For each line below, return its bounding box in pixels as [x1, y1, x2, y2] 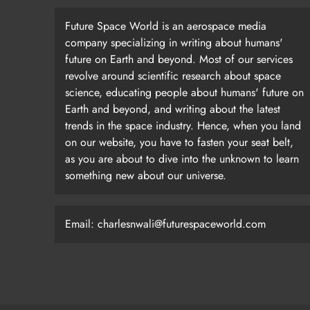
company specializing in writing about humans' [65, 35, 283, 51]
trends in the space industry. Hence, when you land [65, 118, 301, 134]
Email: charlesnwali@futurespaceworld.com [65, 216, 266, 232]
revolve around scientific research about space [65, 68, 281, 84]
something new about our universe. [65, 167, 226, 183]
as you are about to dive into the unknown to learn [65, 151, 299, 167]
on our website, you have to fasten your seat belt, [65, 134, 293, 150]
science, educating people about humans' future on [65, 84, 304, 100]
